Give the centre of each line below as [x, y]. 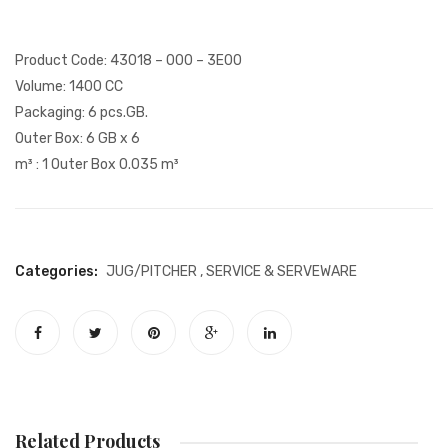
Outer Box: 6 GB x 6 [77, 139]
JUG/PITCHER [151, 272]
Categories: [56, 272]
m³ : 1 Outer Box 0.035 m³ [97, 165]
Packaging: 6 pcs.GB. [81, 113]
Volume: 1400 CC [69, 87]
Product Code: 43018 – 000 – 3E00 [128, 61]
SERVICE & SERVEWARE [281, 272]
